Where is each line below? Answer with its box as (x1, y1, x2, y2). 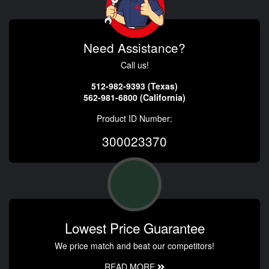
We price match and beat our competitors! (55, 240, 214, 252)
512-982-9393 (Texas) (91, 80, 178, 92)
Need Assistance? (83, 38, 186, 57)
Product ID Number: (97, 112, 172, 125)
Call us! (120, 59, 149, 71)
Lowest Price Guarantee (64, 218, 205, 238)
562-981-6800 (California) (83, 91, 186, 104)
